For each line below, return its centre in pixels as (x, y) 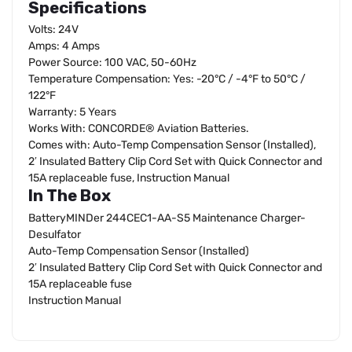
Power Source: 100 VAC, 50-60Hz (112, 63)
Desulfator (55, 234)
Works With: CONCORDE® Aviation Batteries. (139, 129)
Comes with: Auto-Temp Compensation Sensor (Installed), (172, 145)
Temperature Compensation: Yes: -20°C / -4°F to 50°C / (167, 79)
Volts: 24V (53, 30)
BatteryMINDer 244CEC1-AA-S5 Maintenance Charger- (167, 218)
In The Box (70, 196)
